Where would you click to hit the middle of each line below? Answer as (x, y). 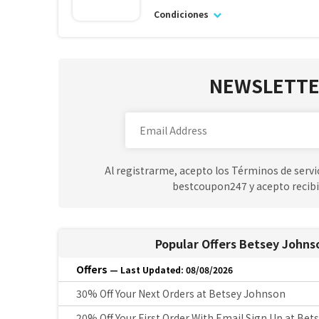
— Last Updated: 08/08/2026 (171, 270)
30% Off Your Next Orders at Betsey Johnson (181, 293)
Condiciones (182, 14)
